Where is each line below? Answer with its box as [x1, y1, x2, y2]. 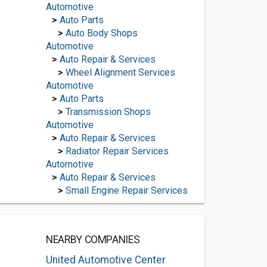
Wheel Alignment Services [65, 67, 175, 78]
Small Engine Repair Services [65, 185, 188, 196]
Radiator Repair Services [65, 145, 169, 157]
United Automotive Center [45, 254, 166, 266]
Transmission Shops [65, 106, 151, 117]
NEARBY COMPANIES [45, 234, 140, 246]
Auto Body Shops [65, 27, 138, 39]
